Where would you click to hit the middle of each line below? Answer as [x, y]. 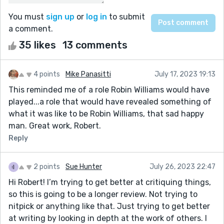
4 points [47, 74]
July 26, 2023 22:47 [182, 166]
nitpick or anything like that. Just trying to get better [109, 206]
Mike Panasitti [88, 74]
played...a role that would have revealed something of [110, 101]
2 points [47, 166]
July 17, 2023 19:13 [185, 74]
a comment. [31, 28]
